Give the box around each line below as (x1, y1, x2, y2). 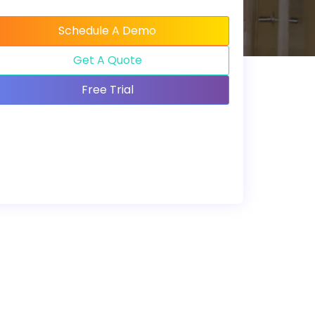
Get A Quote (72, 51, 142, 68)
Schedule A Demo (58, 22, 157, 39)
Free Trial (81, 81, 134, 98)
